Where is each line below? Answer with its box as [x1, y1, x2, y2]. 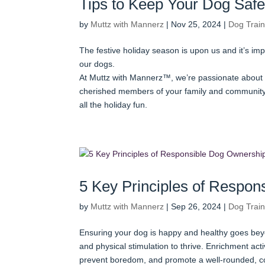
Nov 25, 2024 [171, 19, 222, 29]
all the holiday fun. [79, 99, 148, 109]
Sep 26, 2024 [171, 201, 222, 211]
